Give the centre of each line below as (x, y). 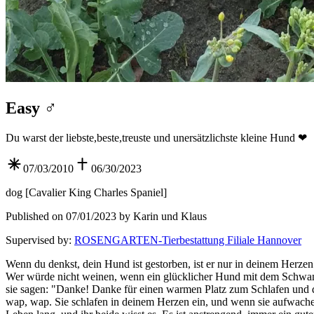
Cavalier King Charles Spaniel (96, 193)
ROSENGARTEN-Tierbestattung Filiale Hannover (188, 240)
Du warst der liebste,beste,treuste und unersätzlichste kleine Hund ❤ (156, 138)
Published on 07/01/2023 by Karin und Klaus (106, 217)
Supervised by (37, 240)
